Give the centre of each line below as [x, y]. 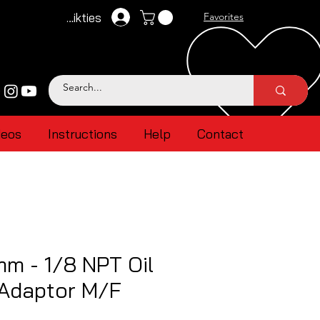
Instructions [82, 134]
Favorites [224, 16]
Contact [220, 134]
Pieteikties [73, 17]
